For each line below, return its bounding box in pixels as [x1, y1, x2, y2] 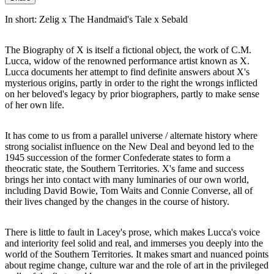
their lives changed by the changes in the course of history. [5, 196, 229, 207]
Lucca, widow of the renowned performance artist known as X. [5, 56, 250, 67]
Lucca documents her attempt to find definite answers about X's [5, 67, 250, 78]
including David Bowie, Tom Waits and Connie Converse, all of [5, 185, 253, 196]
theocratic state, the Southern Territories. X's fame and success [5, 163, 244, 174]
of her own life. [5, 100, 64, 111]
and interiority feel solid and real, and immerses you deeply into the [5, 238, 263, 249]
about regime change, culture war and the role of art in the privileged [5, 260, 268, 271]
